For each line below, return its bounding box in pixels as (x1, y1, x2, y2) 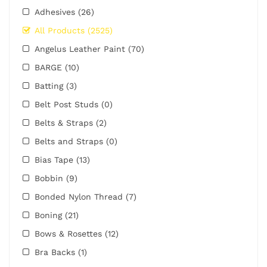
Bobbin (35, 173, 66, 183)
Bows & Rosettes (35, 228, 105, 238)
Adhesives (35, 7, 78, 17)
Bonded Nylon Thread (35, 191, 126, 201)
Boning (35, 210, 65, 220)
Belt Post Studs (35, 99, 101, 109)
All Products (35, 25, 88, 35)
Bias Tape (35, 154, 76, 164)
